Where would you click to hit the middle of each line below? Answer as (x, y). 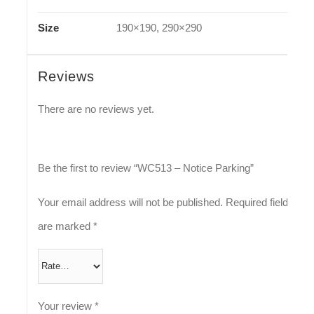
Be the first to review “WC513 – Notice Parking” (145, 168)
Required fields (259, 202)
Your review (66, 306)
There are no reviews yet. (96, 109)
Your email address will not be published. (130, 202)
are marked (65, 226)
